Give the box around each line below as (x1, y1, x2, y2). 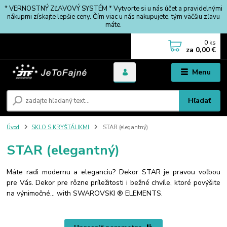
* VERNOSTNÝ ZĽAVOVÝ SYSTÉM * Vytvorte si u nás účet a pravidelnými (5, 4, 222, 13)
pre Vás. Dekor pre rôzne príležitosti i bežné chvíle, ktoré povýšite (7, 178, 220, 188)
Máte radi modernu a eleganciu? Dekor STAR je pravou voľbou (7, 167, 220, 177)
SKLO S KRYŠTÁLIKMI (31, 123, 89, 131)
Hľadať (188, 95, 211, 105)
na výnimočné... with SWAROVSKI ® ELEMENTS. (7, 188, 163, 199)
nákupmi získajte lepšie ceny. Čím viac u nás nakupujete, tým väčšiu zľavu (7, 12, 220, 21)
